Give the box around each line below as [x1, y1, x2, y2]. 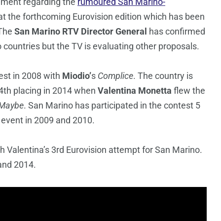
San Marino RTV [14, 26, 79, 37]
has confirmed [147, 26, 205, 37]
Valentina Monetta [98, 85, 172, 96]
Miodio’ [62, 71, 91, 81]
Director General [79, 26, 147, 37]
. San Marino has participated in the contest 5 [24, 100, 200, 111]
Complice [96, 71, 133, 81]
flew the [172, 85, 205, 96]
